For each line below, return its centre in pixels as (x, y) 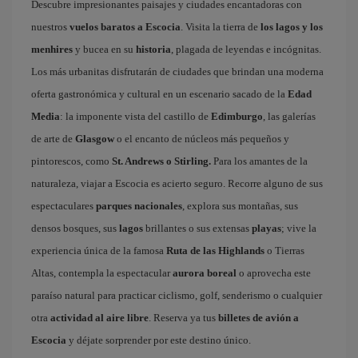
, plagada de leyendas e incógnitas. (246, 49)
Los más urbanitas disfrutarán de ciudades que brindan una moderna (177, 71)
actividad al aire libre (99, 317)
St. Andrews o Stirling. (161, 161)
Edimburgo (237, 116)
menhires (52, 49)
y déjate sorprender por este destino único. (159, 340)
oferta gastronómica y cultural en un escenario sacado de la (158, 93)
